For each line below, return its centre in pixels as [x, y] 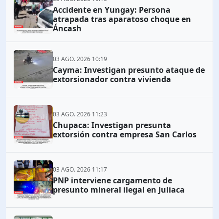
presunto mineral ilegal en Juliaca [119, 189]
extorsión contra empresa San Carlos [125, 134]
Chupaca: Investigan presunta [112, 125]
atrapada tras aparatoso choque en [122, 19]
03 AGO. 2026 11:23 [80, 114]
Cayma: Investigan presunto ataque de [129, 70]
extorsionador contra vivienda [112, 79]
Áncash [67, 29]
